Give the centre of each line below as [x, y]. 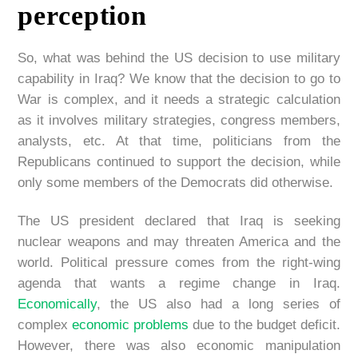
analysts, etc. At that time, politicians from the [179, 141]
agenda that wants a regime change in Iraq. [179, 284]
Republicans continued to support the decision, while [179, 162]
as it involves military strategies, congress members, [179, 121]
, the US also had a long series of [219, 304]
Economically [58, 304]
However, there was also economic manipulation [179, 346]
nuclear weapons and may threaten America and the [179, 242]
